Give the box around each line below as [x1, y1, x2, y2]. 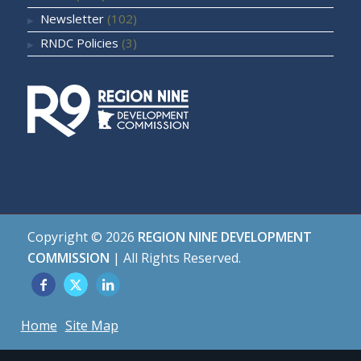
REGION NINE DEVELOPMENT [137, 228, 312, 247]
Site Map [64, 317, 118, 335]
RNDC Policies [39, 34, 118, 51]
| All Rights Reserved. [109, 249, 241, 268]
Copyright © [27, 228, 106, 247]
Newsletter [39, 10, 104, 27]
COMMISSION [27, 249, 110, 268]
